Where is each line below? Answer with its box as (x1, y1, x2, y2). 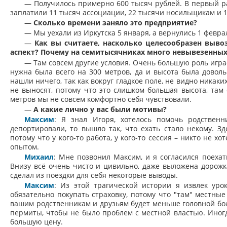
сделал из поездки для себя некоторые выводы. (10, 170, 178, 180)
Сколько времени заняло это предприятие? (33, 17, 197, 27)
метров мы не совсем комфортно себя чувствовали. (10, 94, 192, 104)
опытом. (10, 142, 39, 152)
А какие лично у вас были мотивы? (33, 104, 167, 114)
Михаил (24, 152, 54, 162)
